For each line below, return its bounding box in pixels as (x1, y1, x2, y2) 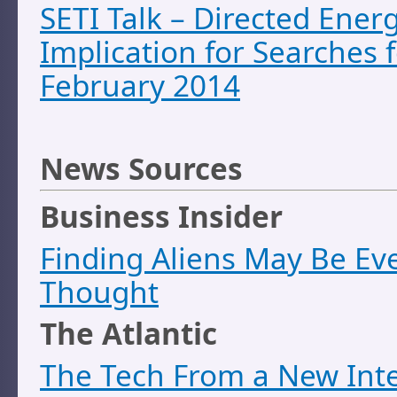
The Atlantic (40, 312, 217, 354)
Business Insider (40, 195, 283, 237)
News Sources (40, 148, 243, 190)
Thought (40, 270, 159, 312)
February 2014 (40, 65, 240, 106)
